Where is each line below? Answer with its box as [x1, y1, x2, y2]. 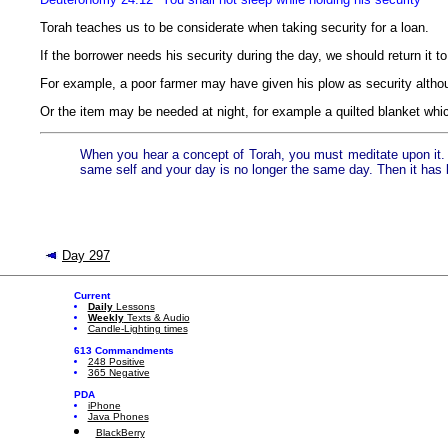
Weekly [87, 312, 124, 323]
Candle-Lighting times [87, 323, 188, 334]
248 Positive [87, 356, 145, 367]
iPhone [87, 400, 121, 411]
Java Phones [87, 411, 149, 422]
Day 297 [62, 248, 110, 263]
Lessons [112, 301, 155, 312]
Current [73, 290, 110, 301]
